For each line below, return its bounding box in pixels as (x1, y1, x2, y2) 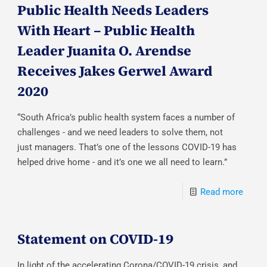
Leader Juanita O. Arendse (17, 41, 192, 60)
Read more (200, 186, 243, 197)
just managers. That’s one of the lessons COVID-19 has (17, 141, 237, 153)
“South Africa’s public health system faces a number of (17, 111, 235, 123)
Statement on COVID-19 (17, 229, 174, 249)
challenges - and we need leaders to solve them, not (17, 126, 223, 138)
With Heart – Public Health (17, 20, 195, 40)
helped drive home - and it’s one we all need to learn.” (17, 156, 228, 167)
